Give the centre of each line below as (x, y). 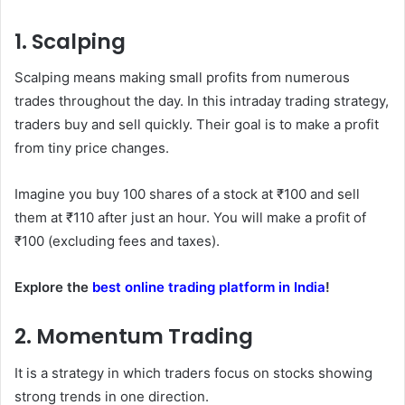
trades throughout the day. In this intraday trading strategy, (202, 101)
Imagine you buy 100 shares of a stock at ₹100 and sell (187, 194)
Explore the (53, 287)
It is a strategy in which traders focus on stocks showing (193, 372)
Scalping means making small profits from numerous (182, 78)
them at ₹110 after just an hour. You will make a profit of (190, 218)
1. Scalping (70, 41)
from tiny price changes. (92, 148)
